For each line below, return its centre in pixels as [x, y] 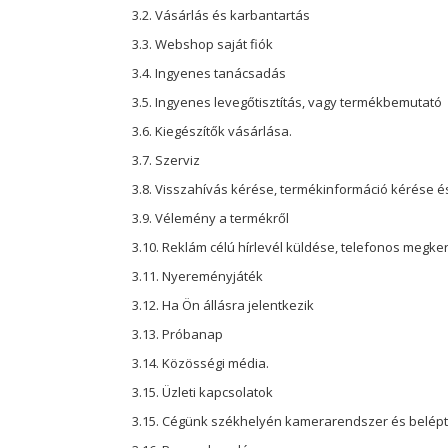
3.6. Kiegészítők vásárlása [210, 130]
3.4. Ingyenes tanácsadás [209, 72]
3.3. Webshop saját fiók [202, 43]
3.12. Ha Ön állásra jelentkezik [223, 304]
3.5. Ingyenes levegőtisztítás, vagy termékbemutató [287, 101]
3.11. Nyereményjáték [197, 275]
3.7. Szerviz [166, 159]
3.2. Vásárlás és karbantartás [221, 14]
